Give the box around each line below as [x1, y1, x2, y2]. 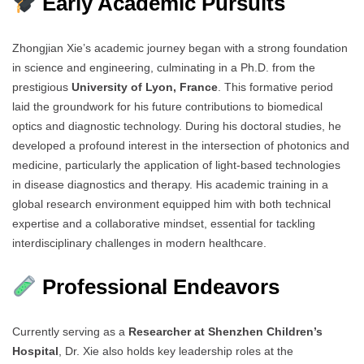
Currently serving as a [12, 325, 128, 339]
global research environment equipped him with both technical [12, 197, 331, 211]
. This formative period [218, 80, 333, 94]
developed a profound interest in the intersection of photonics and [12, 139, 349, 153]
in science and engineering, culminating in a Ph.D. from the [12, 61, 315, 75]
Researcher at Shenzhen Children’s [128, 325, 323, 339]
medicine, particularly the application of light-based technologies [12, 158, 340, 172]
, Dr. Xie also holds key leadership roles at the [58, 344, 293, 358]
